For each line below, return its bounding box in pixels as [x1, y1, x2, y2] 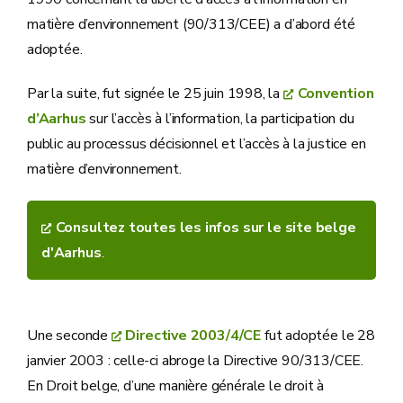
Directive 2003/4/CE [125, 325, 262, 345]
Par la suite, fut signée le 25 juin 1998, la [27, 84, 283, 104]
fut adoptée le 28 [261, 325, 375, 345]
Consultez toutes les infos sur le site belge [55, 217, 356, 237]
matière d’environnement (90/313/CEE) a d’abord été [27, 14, 356, 35]
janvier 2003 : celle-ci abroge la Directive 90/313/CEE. [27, 350, 364, 371]
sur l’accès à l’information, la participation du [85, 109, 354, 130]
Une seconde [27, 325, 112, 345]
